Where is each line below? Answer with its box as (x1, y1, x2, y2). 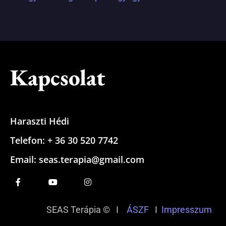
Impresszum (161, 204, 216, 215)
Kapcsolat (10, 62, 105, 92)
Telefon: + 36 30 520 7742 (10, 134, 118, 146)
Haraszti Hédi (10, 115, 69, 127)
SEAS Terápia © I (46, 204, 127, 215)
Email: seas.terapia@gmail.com (10, 153, 144, 165)
